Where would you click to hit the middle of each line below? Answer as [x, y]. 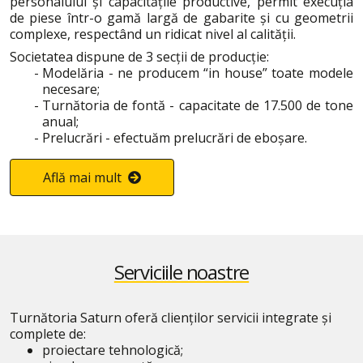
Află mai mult [84, 177]
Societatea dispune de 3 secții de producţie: [139, 56]
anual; [60, 121]
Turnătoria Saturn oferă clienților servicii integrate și [171, 317]
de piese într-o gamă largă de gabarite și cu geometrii [181, 17]
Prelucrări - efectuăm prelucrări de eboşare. [175, 137]
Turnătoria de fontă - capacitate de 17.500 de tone [198, 105]
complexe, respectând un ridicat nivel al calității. [153, 34]
